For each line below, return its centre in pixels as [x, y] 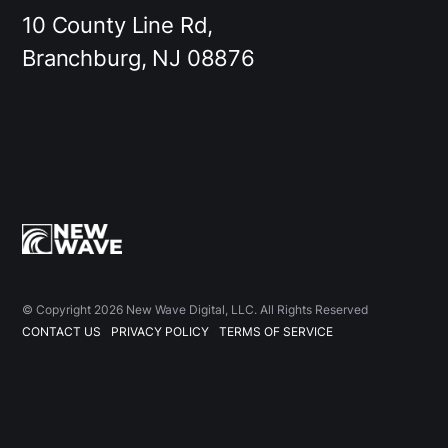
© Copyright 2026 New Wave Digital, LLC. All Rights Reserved [195, 310]
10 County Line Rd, [118, 24]
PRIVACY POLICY [160, 332]
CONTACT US [61, 332]
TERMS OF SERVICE [276, 332]
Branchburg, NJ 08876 [138, 57]
